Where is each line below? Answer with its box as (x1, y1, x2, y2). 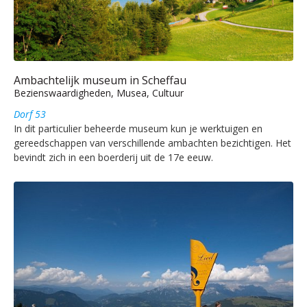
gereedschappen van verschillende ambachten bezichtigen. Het (14, 136, 291, 149)
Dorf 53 (14, 107, 46, 121)
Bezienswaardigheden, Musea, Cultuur (14, 86, 184, 99)
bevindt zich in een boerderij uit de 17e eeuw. (14, 150, 213, 164)
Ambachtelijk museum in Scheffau (14, 72, 186, 88)
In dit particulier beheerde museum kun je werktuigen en (14, 121, 262, 135)
